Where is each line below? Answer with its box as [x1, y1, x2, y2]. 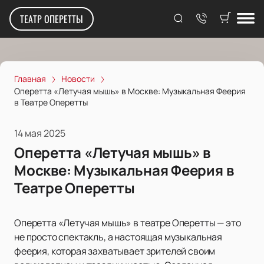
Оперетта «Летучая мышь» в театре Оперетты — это [14, 216, 241, 230]
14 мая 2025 [14, 127, 65, 140]
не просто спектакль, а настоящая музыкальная [14, 230, 222, 244]
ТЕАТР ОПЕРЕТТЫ [20, 12, 83, 26]
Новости [61, 73, 95, 84]
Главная [14, 73, 46, 84]
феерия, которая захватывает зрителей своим [14, 245, 216, 258]
